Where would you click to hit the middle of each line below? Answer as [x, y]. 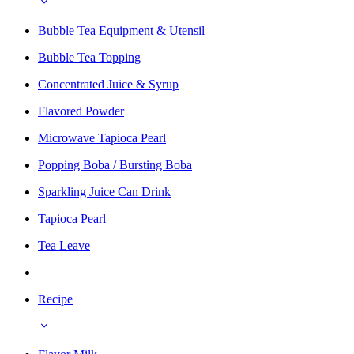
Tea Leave [64, 245]
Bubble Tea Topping [89, 57]
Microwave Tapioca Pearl [102, 137]
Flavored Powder [81, 111]
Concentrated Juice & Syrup [108, 84]
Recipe [55, 299]
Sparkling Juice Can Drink [104, 191]
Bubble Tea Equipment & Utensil [121, 30]
